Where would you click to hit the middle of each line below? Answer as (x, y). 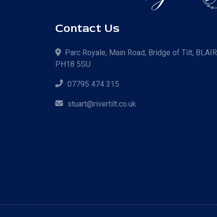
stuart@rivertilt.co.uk (102, 104)
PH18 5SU (73, 64)
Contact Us (87, 29)
